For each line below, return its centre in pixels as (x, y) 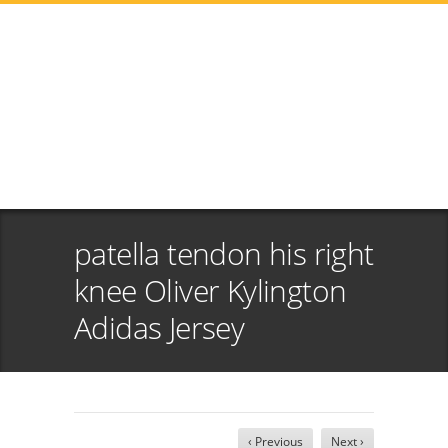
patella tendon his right (224, 253)
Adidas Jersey (159, 327)
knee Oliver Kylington (210, 290)
